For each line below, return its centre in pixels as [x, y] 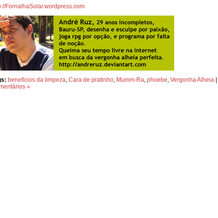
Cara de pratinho [91, 80]
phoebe [157, 80]
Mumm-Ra [130, 80]
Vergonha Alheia [192, 80]
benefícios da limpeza [37, 80]
